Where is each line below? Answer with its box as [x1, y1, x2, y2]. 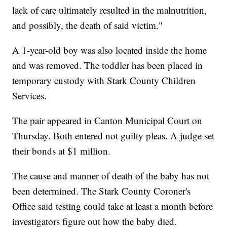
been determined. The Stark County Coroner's [12, 184, 191, 197]
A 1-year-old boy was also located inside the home [12, 43, 207, 56]
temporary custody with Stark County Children [12, 73, 196, 87]
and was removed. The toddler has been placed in [12, 58, 203, 71]
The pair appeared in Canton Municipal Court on [12, 113, 203, 127]
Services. [12, 89, 47, 102]
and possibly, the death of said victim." [12, 18, 163, 31]
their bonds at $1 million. [12, 144, 111, 157]
